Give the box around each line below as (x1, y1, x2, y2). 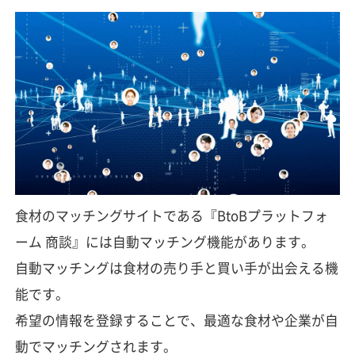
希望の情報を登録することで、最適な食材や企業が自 (14, 310, 338, 330)
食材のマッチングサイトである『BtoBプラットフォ (14, 205, 328, 225)
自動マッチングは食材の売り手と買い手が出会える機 (14, 258, 338, 277)
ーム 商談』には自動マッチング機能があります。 (14, 231, 315, 251)
